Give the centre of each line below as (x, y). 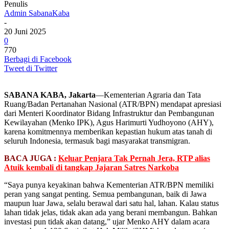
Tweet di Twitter (31, 68)
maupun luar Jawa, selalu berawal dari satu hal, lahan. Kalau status (111, 203)
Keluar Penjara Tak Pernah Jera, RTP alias (134, 158)
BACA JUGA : (31, 158)
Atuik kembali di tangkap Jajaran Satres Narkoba (91, 167)
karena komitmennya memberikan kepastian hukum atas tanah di (108, 131)
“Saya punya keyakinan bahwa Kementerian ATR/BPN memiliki (109, 185)
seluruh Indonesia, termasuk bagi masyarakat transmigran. (97, 141)
